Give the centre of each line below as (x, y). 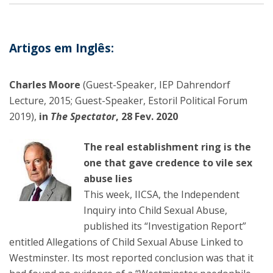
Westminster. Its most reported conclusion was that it (131, 258)
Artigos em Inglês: (62, 48)
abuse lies (108, 179)
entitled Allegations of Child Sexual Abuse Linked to (126, 242)
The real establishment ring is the (167, 147)
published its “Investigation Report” (165, 226)
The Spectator (83, 117)
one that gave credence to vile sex (168, 163)
